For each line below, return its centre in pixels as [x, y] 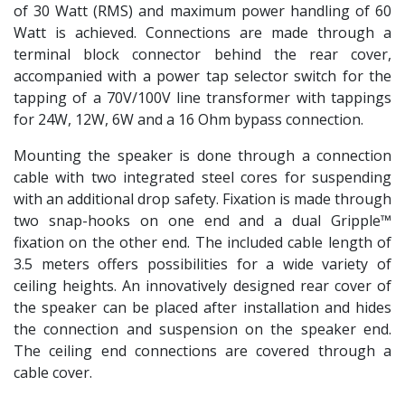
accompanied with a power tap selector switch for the [202, 75]
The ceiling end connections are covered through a [202, 350]
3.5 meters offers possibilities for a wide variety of [202, 264]
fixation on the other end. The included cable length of [202, 242]
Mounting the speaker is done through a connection [202, 155]
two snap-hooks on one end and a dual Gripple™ [202, 220]
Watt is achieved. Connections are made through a [202, 32]
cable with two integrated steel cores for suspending [202, 177]
